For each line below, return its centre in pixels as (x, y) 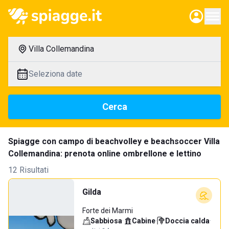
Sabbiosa (106, 221)
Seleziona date (55, 74)
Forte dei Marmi (108, 211)
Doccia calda (187, 221)
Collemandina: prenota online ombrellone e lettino (105, 154)
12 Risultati (28, 170)
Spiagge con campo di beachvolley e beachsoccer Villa (114, 141)
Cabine (144, 221)
